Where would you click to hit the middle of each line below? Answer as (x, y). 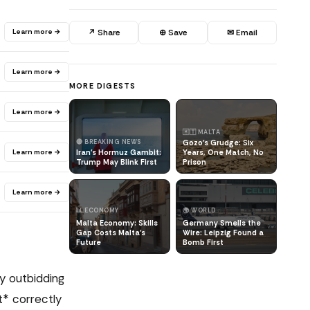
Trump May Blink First (117, 162)
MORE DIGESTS (103, 86)
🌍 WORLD (199, 210)
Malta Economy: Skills (117, 223)
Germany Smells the (222, 223)
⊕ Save (173, 33)
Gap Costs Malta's (111, 232)
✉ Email (242, 33)
